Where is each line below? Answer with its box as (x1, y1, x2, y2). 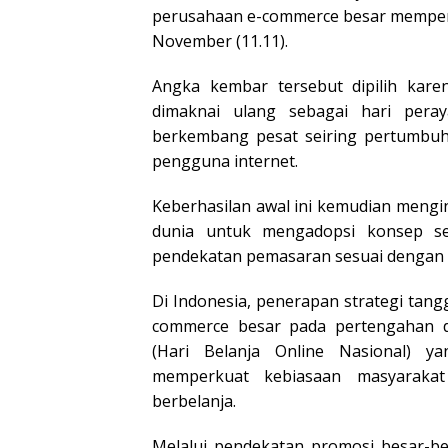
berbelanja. (152, 389, 236, 412)
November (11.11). (152, 29, 288, 52)
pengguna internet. (152, 149, 298, 172)
